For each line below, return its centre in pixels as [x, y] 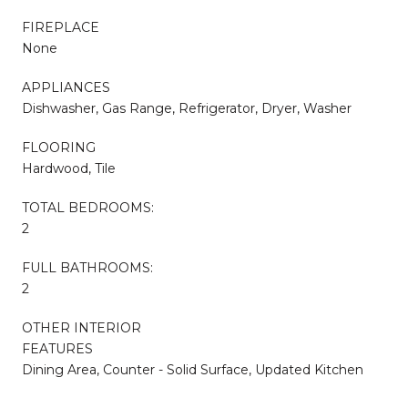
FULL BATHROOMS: [87, 267]
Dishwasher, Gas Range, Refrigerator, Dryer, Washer [187, 108]
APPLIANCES [66, 87]
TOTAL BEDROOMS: [88, 207]
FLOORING [59, 147]
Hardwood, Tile [69, 168]
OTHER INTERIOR [82, 327]
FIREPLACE [61, 27]
